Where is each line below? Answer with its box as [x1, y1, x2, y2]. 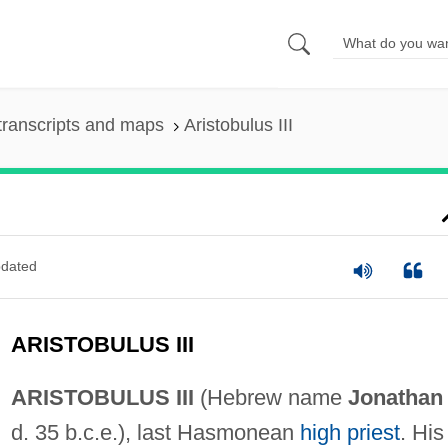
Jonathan [347, 384, 443, 410]
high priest [299, 419, 400, 445]
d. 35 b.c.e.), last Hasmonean [10, 419, 300, 445]
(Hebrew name [193, 384, 348, 410]
